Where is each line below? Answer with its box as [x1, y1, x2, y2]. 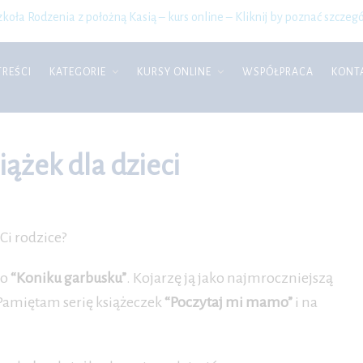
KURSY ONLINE [137, 66, 211, 78]
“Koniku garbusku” [11, 270, 126, 286]
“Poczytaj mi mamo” [164, 294, 293, 310]
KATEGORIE [49, 66, 106, 78]
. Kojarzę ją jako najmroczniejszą [126, 270, 333, 286]
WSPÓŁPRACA [242, 66, 314, 78]
